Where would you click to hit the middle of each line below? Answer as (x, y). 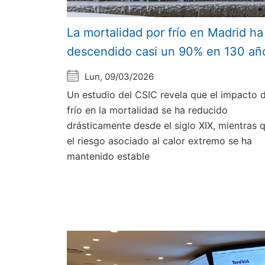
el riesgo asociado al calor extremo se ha (160, 140)
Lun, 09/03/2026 (119, 76)
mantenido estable (109, 156)
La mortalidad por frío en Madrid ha (165, 32)
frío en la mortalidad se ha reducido (148, 110)
